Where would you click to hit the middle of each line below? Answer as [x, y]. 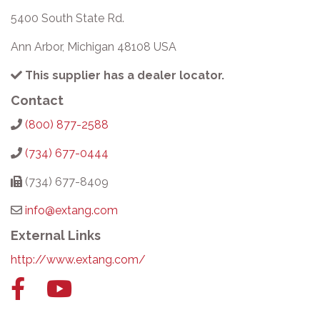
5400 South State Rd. [67, 18]
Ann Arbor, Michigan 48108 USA [94, 47]
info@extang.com [71, 210]
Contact [37, 100]
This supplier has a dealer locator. [123, 75]
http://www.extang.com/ [78, 260]
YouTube [95, 287]
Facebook [51, 287]
